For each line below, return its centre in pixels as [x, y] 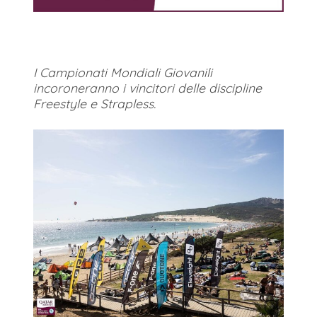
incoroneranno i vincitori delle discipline [148, 88]
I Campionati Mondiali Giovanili [123, 73]
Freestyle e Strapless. [94, 104]
